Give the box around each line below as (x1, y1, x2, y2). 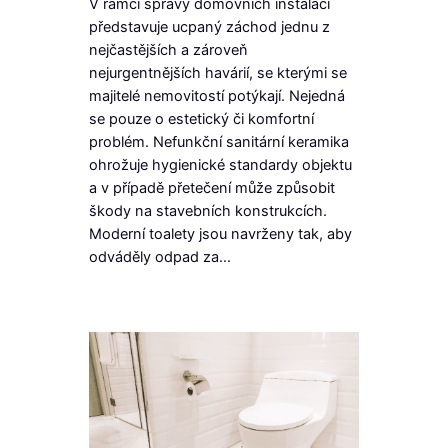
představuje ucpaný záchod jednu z (88, 18, 330, 37)
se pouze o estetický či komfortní (88, 110, 314, 129)
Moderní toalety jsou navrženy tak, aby (88, 225, 352, 244)
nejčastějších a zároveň (88, 41, 248, 60)
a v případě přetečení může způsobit (88, 179, 335, 198)
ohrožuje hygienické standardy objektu (88, 156, 352, 175)
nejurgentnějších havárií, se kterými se (88, 64, 347, 83)
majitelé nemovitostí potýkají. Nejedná (88, 87, 345, 106)
